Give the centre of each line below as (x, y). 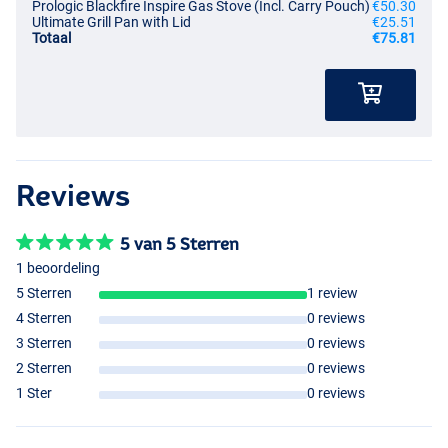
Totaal (51, 38)
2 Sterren (44, 368)
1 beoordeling (58, 268)
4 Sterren (44, 318)
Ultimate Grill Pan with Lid (111, 22)
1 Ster (34, 393)
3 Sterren (44, 343)
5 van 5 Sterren (179, 244)
